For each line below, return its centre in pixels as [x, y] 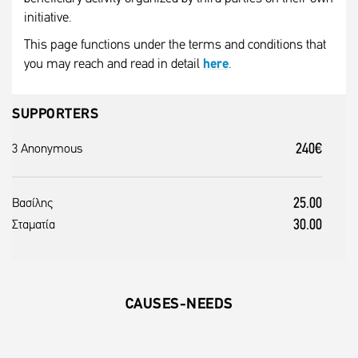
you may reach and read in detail [113, 64]
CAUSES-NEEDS [179, 305]
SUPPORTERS [55, 115]
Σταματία [34, 225]
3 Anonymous [47, 149]
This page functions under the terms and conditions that [175, 45]
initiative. [48, 18]
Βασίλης [32, 204]
